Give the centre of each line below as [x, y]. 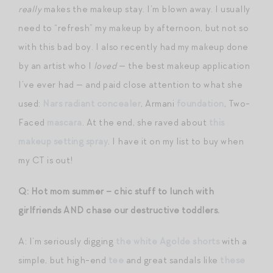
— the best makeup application [183, 66]
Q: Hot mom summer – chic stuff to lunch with [116, 191]
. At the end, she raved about [145, 122]
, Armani [159, 103]
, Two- [237, 103]
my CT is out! [46, 160]
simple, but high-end [63, 260]
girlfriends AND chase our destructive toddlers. [119, 210]
